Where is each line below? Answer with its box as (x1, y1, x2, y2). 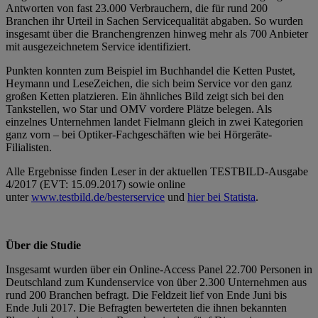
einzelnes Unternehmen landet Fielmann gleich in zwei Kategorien (6, 115, 303, 128)
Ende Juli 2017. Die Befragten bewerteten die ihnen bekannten (6, 301, 287, 314)
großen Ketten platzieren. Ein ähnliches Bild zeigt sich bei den (6, 89, 284, 102)
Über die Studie (6, 238, 81, 251)
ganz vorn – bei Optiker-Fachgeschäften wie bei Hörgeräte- (6, 128, 272, 141)
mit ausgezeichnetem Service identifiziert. (6, 40, 191, 53)
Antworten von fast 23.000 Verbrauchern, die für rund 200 (6, 1, 268, 14)
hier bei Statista (187, 190, 256, 203)
